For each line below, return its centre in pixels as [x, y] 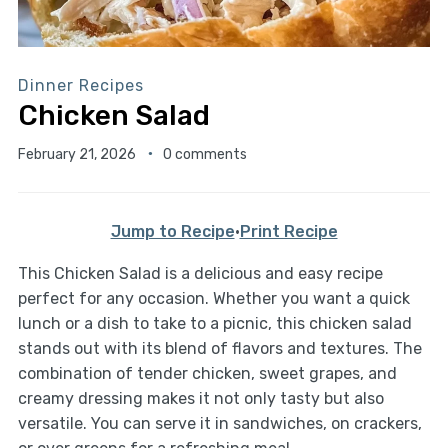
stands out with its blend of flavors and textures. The [219, 348]
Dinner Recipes [80, 85]
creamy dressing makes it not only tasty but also [200, 398]
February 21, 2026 [76, 154]
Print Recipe [288, 231]
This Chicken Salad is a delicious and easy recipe [200, 273]
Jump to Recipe [172, 231]
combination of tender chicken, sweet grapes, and [207, 373]
